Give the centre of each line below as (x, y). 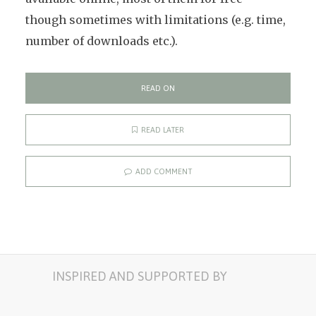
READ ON (158, 88)
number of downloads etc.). (101, 41)
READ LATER (163, 130)
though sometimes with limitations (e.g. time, (155, 20)
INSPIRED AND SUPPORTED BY (140, 276)
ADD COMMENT (164, 171)
